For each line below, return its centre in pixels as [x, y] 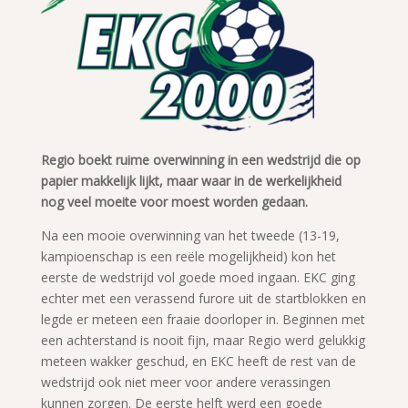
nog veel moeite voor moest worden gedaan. [174, 201]
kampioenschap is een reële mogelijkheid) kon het [188, 256]
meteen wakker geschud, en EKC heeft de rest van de [198, 361]
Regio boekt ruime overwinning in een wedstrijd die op [200, 159]
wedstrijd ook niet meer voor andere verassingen [185, 382]
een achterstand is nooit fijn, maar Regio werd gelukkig [203, 340]
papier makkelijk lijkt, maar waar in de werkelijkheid [191, 180]
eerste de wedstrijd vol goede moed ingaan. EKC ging [198, 277]
